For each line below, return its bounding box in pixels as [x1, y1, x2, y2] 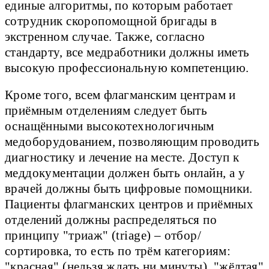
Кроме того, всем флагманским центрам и [5, 88, 236, 101]
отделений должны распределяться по [5, 213, 217, 226]
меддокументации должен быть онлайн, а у [5, 166, 246, 180]
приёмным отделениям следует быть [5, 103, 208, 117]
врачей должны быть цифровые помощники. [5, 181, 253, 195]
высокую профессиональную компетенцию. [5, 61, 249, 74]
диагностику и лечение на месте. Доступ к [5, 150, 240, 164]
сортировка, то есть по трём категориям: [5, 244, 231, 258]
